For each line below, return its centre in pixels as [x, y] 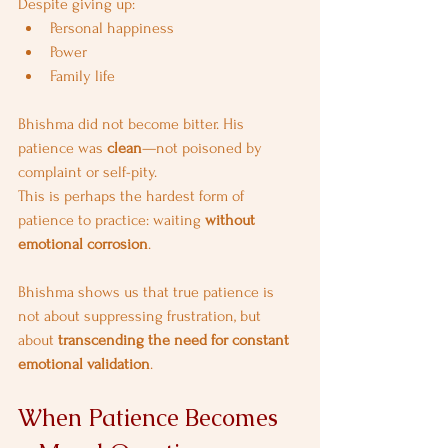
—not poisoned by [204, 148]
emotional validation [84, 364]
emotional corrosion [83, 244]
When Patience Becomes [151, 417]
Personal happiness [112, 28]
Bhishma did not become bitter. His [133, 124]
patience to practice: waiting [111, 220]
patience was [62, 148]
